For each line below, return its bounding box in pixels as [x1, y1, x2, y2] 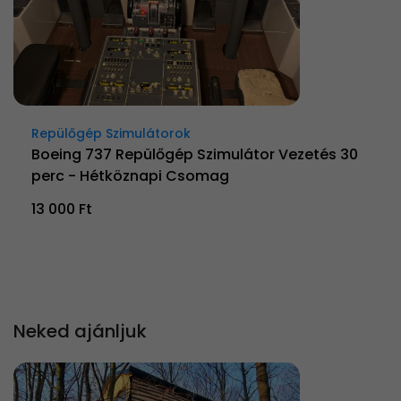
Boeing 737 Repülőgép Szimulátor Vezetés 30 [31, 144, 358, 166]
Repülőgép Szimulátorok [31, 124, 191, 143]
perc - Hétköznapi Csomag [31, 166, 229, 187]
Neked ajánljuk [13, 319, 147, 345]
